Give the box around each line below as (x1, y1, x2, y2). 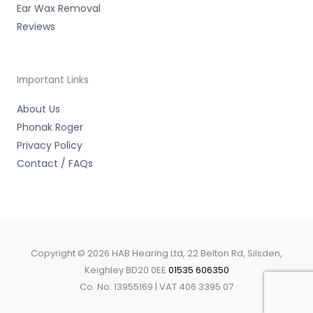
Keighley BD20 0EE (84, 263, 168, 277)
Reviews (17, 19, 55, 34)
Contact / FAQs (17, 156, 93, 170)
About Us (17, 101, 60, 116)
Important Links (17, 73, 89, 87)
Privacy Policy (17, 138, 82, 152)
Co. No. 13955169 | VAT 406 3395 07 (80, 279, 233, 293)
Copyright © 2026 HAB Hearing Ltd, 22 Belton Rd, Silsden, (31, 246, 282, 260)
